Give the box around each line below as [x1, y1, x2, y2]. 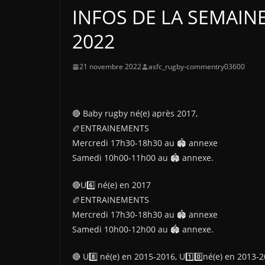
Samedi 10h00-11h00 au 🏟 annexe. [72, 152, 214, 163]
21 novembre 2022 [79, 62, 141, 72]
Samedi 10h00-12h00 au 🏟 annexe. [72, 224, 214, 235]
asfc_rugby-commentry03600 [148, 62, 245, 72]
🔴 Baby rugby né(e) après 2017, [72, 108, 198, 119]
